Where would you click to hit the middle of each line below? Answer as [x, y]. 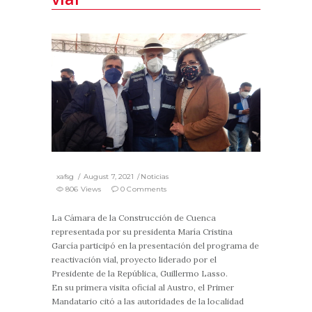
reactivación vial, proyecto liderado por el [134, 259]
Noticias [155, 176]
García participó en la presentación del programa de [155, 245]
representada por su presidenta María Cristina [142, 231]
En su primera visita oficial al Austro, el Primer [143, 287]
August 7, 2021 [109, 176]
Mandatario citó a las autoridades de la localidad [148, 301]
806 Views [84, 189]
